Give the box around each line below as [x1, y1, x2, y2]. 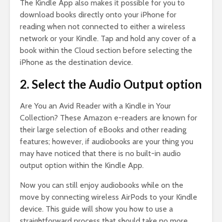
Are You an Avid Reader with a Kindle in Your [20, 101, 171, 111]
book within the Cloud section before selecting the [20, 46, 192, 55]
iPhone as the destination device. [20, 57, 133, 67]
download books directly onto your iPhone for [20, 10, 176, 20]
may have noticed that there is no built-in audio [20, 149, 181, 159]
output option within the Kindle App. [20, 161, 144, 170]
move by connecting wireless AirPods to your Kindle [20, 192, 197, 202]
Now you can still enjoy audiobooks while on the [20, 180, 183, 190]
